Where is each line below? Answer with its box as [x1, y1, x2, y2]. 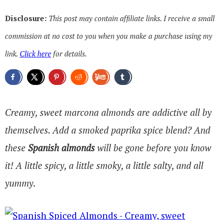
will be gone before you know [95, 141, 211, 154]
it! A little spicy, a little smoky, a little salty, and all [5, 159, 203, 171]
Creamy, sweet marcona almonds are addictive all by [5, 106, 212, 118]
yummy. [5, 176, 36, 189]
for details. [51, 49, 87, 58]
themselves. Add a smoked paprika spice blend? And [5, 123, 210, 136]
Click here [20, 49, 51, 58]
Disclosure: [5, 13, 49, 23]
